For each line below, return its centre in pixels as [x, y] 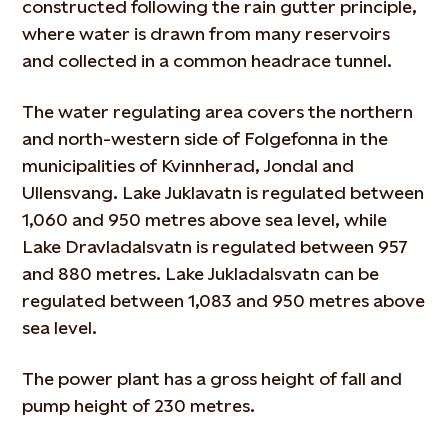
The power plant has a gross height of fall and [212, 378]
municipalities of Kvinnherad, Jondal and [188, 165]
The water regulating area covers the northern [218, 111]
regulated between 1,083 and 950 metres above [224, 300]
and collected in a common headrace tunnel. [207, 60]
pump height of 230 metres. [139, 405]
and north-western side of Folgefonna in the [205, 138]
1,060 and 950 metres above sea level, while [205, 219]
